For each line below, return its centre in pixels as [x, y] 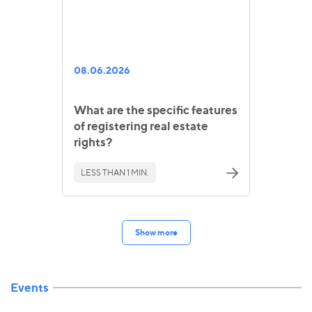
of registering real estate [141, 126]
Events [30, 287]
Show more [156, 232]
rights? [93, 142]
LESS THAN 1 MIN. [115, 173]
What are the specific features [156, 110]
